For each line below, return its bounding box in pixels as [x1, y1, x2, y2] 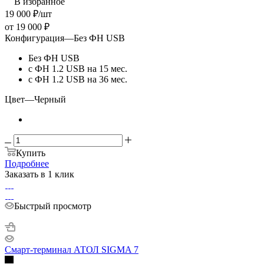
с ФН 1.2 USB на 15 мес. [28, 63, 127, 74]
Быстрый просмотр [14, 200, 91, 211]
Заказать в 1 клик [5, 169, 74, 179]
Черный [34, 94, 66, 104]
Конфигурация [5, 32, 64, 43]
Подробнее [5, 158, 49, 169]
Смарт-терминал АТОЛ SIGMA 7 [5, 244, 138, 255]
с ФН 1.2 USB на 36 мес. [28, 74, 127, 84]
